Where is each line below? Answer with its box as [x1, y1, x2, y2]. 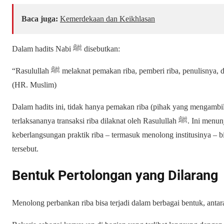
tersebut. [12, 144, 38, 153]
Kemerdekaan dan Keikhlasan [60, 14, 155, 23]
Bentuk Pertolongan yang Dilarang [12, 167, 218, 184]
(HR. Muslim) [12, 80, 56, 89]
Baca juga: [21, 14, 58, 23]
